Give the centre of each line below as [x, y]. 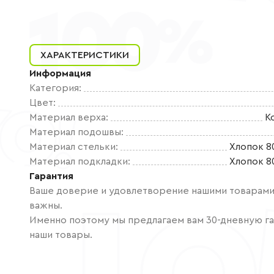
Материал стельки [72, 147]
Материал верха [68, 117]
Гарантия [51, 176]
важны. [46, 206]
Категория [54, 88]
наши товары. [61, 235]
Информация [60, 73]
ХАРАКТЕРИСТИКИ [85, 55]
